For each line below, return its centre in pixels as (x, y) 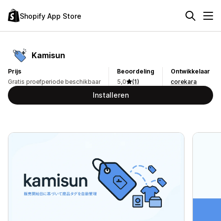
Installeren (110, 95)
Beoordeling (136, 71)
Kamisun (48, 55)
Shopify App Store (51, 16)
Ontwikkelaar (190, 71)
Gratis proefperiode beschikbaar (54, 82)
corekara (184, 82)
